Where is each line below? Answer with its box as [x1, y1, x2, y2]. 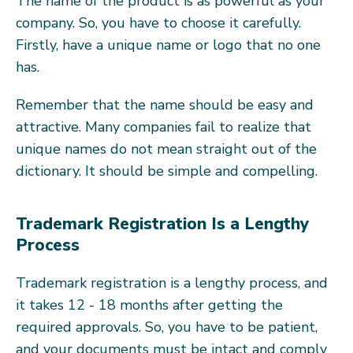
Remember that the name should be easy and [16, 95, 314, 114]
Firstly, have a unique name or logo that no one [16, 35, 321, 54]
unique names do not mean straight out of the [16, 139, 317, 158]
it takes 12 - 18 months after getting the [16, 295, 283, 314]
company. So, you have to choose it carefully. [16, 13, 301, 32]
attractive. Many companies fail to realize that [16, 117, 311, 136]
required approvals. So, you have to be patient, [16, 317, 318, 336]
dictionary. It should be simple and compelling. [16, 161, 318, 180]
